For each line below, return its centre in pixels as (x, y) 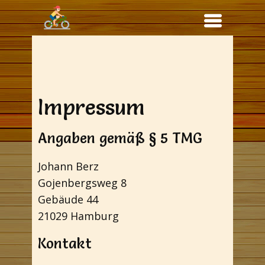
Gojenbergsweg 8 (82, 183)
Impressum (91, 107)
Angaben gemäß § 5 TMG (120, 138)
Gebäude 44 (68, 199)
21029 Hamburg (78, 216)
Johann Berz (68, 166)
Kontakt (65, 243)
